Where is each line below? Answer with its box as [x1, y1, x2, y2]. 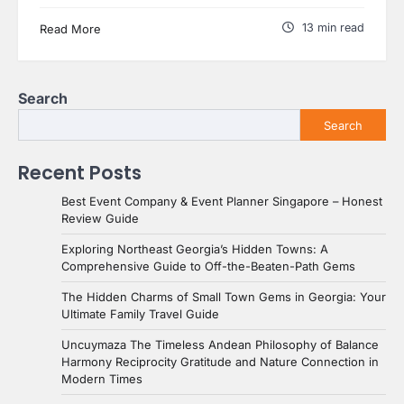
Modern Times [61, 372, 142, 387]
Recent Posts [18, 160, 142, 187]
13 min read [302, 21, 364, 35]
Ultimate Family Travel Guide [61, 307, 219, 322]
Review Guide [61, 211, 139, 226]
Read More [40, 22, 101, 37]
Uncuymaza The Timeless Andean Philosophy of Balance [61, 337, 379, 353]
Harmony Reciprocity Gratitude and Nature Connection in [61, 354, 379, 370]
